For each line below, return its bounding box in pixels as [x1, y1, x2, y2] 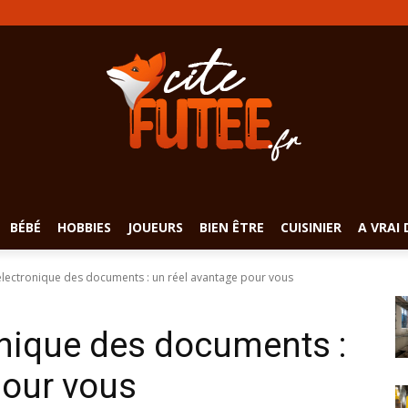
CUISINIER [280, 219, 342, 236]
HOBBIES [57, 219, 111, 236]
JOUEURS [127, 219, 183, 236]
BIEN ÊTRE [199, 219, 264, 236]
